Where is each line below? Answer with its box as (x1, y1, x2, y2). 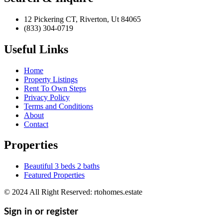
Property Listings (24, 75, 78, 84)
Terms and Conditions (24, 102, 93, 111)
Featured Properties (24, 171, 85, 180)
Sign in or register (4, 207, 78, 217)
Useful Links (4, 42, 68, 56)
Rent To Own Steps (24, 84, 86, 93)
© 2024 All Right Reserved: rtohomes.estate (4, 188, 142, 197)
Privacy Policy (24, 93, 70, 102)
